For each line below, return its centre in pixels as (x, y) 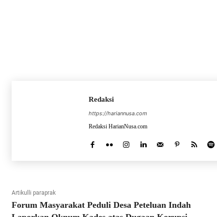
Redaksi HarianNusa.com (118, 127)
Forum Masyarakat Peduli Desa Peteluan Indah (101, 205)
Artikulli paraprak (34, 193)
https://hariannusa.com (118, 114)
